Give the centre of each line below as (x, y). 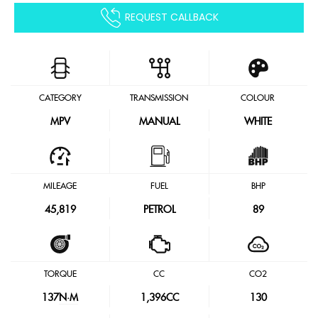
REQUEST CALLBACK (171, 17)
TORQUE (60, 274)
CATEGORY (60, 98)
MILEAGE (60, 186)
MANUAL (159, 122)
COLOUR (258, 98)
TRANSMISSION (159, 98)
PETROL (159, 210)
